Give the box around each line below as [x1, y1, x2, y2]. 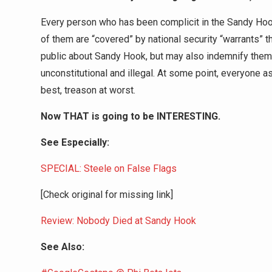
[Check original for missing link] [41, 189, 173, 200]
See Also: [41, 241, 84, 253]
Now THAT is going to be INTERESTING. [41, 110, 220, 122]
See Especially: [41, 137, 109, 148]
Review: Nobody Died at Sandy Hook [41, 215, 196, 226]
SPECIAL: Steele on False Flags [41, 163, 177, 174]
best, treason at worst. [41, 84, 135, 96]
